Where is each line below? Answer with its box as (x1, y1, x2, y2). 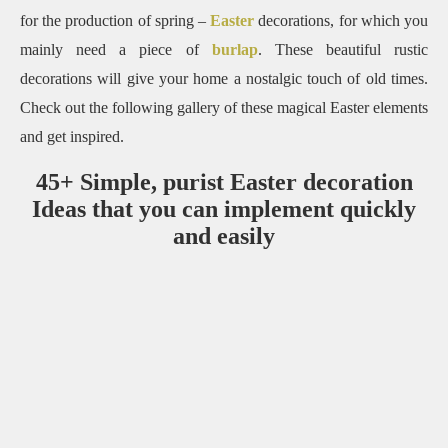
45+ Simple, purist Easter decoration (35, 168, 413, 195)
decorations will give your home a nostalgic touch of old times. (20, 69, 428, 87)
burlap (211, 40, 258, 58)
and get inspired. (20, 127, 124, 145)
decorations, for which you (258, 11, 429, 29)
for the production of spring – (20, 11, 211, 29)
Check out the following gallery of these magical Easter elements (20, 98, 428, 116)
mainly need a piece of (20, 40, 212, 58)
